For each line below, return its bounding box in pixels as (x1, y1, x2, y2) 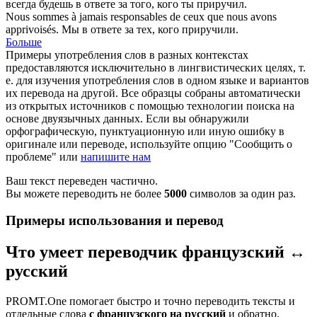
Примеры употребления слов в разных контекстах (6, 48, 248, 61)
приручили (182, 23, 236, 35)
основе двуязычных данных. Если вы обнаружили (6, 112, 249, 125)
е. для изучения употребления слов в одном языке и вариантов (6, 74, 309, 86)
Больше (6, 35, 42, 48)
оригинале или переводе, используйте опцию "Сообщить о (6, 137, 292, 150)
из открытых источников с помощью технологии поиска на (6, 99, 294, 112)
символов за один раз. (187, 187, 296, 200)
